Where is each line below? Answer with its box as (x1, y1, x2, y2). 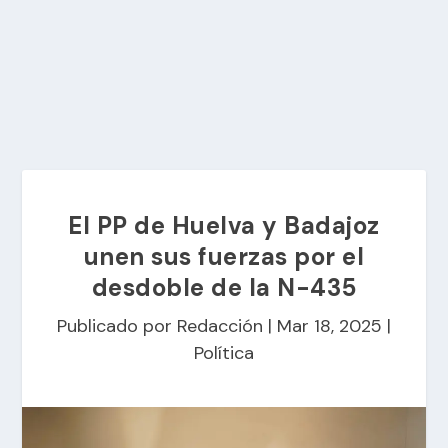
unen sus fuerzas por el (83, 241, 365, 272)
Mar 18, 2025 (277, 314, 382, 338)
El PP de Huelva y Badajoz (68, 210, 380, 241)
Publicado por (57, 314, 177, 338)
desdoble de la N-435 (91, 272, 357, 303)
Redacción (177, 314, 263, 338)
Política (194, 341, 254, 365)
